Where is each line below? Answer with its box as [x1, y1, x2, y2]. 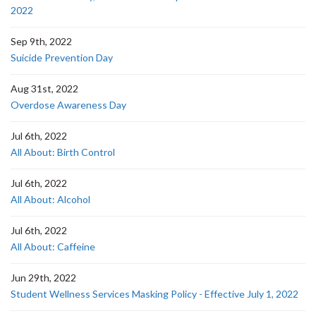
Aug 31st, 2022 [11, 83, 78, 95]
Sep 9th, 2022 [11, 35, 72, 47]
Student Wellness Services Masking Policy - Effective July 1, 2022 [11, 288, 298, 300]
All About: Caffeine [11, 241, 95, 253]
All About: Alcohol [11, 193, 90, 205]
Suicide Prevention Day [11, 51, 113, 63]
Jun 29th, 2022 [11, 272, 76, 284]
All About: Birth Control [11, 146, 115, 158]
